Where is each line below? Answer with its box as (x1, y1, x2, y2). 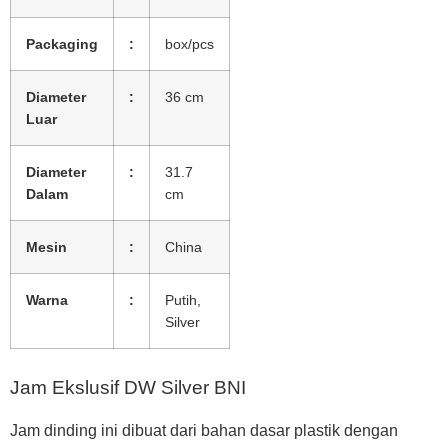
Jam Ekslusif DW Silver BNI (10, 376, 246, 398)
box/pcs (165, 35, 214, 52)
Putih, (165, 291, 201, 308)
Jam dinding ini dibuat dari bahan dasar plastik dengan (10, 421, 398, 439)
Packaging (26, 35, 98, 52)
